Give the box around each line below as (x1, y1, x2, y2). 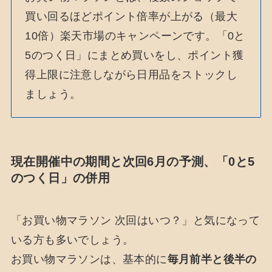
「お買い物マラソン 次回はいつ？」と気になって (10, 214, 260, 226)
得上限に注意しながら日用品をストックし (25, 68, 237, 81)
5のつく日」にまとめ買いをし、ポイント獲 (25, 49, 244, 61)
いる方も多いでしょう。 (10, 233, 134, 246)
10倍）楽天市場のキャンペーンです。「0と (25, 29, 245, 42)
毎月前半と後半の (167, 253, 257, 265)
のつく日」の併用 (10, 171, 110, 185)
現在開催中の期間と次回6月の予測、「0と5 (10, 155, 255, 169)
